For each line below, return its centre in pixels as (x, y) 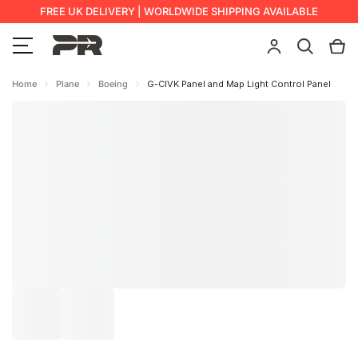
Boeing (113, 84)
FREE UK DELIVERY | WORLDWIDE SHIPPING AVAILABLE (179, 11)
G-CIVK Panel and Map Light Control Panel (239, 84)
